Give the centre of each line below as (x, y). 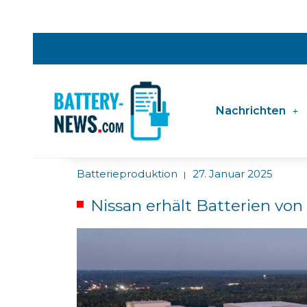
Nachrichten (251, 110)
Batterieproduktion (127, 174)
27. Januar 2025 (233, 174)
